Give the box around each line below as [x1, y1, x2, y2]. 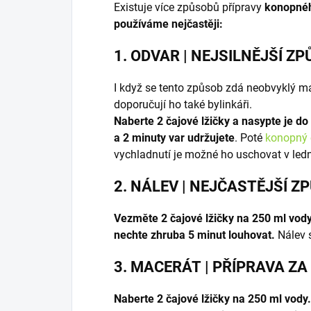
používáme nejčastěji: [114, 17, 223, 31]
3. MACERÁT [114, 258, 201, 276]
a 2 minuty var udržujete [114, 131, 235, 145]
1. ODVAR [114, 47, 180, 65]
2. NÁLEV [114, 178, 178, 196]
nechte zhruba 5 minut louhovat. [114, 228, 275, 242]
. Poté [235, 131, 265, 145]
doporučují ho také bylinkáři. [114, 98, 252, 112]
